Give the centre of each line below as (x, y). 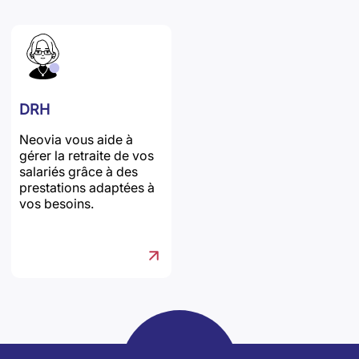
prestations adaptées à (87, 187)
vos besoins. (56, 203)
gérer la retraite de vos (87, 155)
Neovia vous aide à (76, 139)
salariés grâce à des (79, 171)
